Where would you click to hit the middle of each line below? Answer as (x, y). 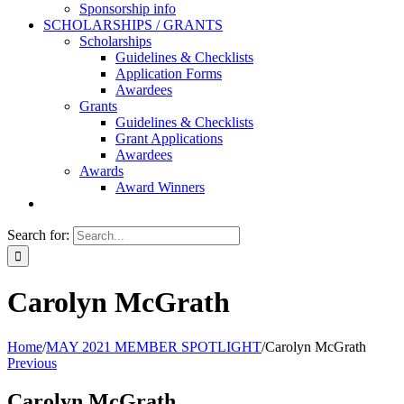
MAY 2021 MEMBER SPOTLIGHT (154, 346)
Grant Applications (169, 138)
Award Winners (160, 187)
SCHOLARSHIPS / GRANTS (133, 25)
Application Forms (169, 73)
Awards (101, 171)
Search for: (38, 235)
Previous (32, 363)
